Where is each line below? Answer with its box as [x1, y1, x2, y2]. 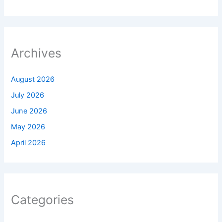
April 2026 [11, 138, 46, 147]
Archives [11, 46, 62, 61]
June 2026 [11, 106, 48, 115]
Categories [11, 192, 74, 207]
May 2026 [11, 122, 46, 131]
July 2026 [11, 90, 45, 100]
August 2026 [11, 74, 55, 84]
